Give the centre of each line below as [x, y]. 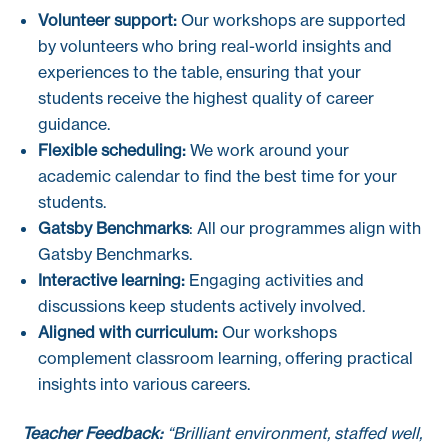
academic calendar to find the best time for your [218, 175]
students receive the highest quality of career [206, 97]
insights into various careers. [144, 383]
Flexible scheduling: [112, 149]
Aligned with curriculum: [128, 331]
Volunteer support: [108, 19]
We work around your [268, 149]
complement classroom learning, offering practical [226, 357]
